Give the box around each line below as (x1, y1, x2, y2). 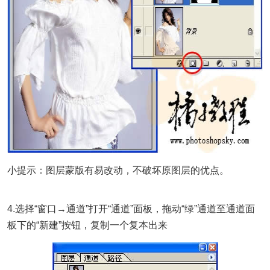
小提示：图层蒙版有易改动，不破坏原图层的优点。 (7, 165, 229, 175)
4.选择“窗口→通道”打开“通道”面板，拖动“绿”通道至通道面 (7, 204, 255, 214)
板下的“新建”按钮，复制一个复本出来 (7, 220, 168, 230)
